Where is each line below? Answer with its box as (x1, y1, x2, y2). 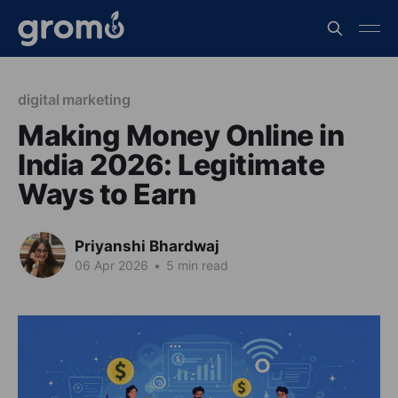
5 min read (163, 257, 228, 273)
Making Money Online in (18, 118, 345, 153)
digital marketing (18, 91, 131, 108)
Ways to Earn (18, 177, 196, 211)
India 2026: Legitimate (18, 147, 325, 182)
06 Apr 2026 (75, 257, 152, 273)
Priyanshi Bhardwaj (75, 236, 219, 255)
